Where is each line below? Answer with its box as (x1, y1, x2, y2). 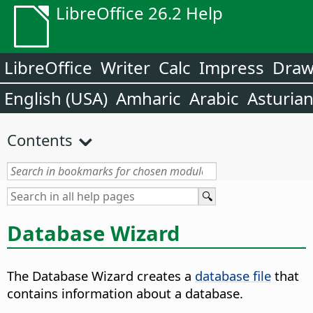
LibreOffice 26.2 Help (56, 1, 223, 24)
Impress (199, 56, 264, 79)
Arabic (189, 87, 239, 110)
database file (195, 267, 271, 285)
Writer (101, 56, 150, 79)
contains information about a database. (7, 284, 243, 303)
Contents (7, 129, 73, 150)
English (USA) (4, 87, 108, 110)
